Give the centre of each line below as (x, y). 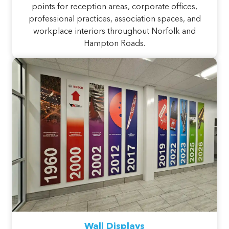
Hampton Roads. (114, 44)
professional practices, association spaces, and (114, 20)
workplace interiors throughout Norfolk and (114, 32)
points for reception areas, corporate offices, (114, 7)
